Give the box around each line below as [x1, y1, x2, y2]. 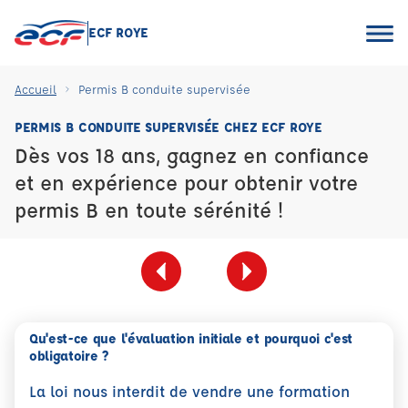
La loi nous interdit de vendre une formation [29, 382, 350, 401]
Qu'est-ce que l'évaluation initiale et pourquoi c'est [29, 330, 353, 347]
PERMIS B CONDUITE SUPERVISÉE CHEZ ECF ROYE [15, 118, 322, 136]
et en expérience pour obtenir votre [15, 169, 358, 196]
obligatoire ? [29, 347, 109, 364]
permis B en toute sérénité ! [15, 197, 283, 223]
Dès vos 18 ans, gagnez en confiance [15, 142, 369, 168]
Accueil [15, 81, 56, 97]
